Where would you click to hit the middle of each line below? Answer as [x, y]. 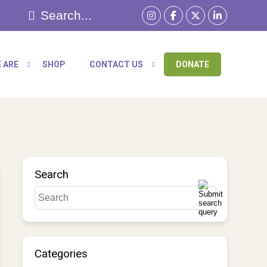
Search [51, 175]
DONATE [192, 64]
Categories [61, 254]
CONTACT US [116, 64]
